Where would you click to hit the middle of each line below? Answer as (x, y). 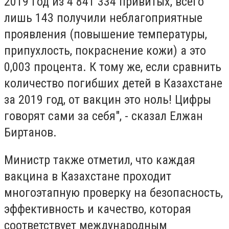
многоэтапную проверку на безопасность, (113, 192)
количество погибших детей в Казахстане (113, 84)
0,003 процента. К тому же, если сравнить (113, 67)
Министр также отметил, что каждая (100, 160)
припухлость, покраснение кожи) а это (105, 51)
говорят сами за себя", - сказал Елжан (104, 116)
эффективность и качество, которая (98, 209)
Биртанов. (30, 133)
